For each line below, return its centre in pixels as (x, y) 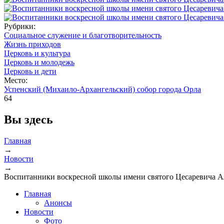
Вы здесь (28, 119)
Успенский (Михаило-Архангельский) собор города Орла (102, 89)
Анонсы (58, 202)
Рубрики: (21, 26)
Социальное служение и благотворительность (83, 35)
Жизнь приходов (32, 44)
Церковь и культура (37, 53)
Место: (17, 80)
